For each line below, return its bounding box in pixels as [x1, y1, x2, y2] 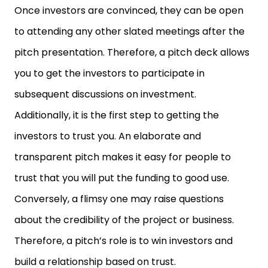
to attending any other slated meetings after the [14, 25, 245, 38]
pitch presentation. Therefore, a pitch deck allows [14, 45, 249, 59]
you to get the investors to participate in [14, 66, 205, 80]
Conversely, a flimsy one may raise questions [14, 192, 224, 206]
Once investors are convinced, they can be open [14, 4, 243, 17]
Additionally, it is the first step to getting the [14, 108, 219, 122]
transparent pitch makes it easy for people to [14, 150, 231, 164]
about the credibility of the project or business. [14, 213, 234, 227]
